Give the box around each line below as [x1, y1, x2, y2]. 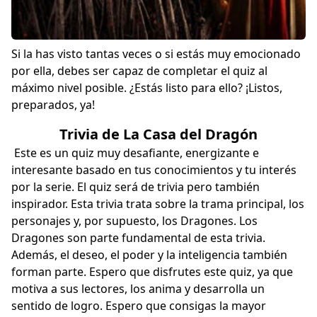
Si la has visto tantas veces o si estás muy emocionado [11, 46, 301, 62]
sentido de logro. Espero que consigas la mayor [11, 298, 266, 314]
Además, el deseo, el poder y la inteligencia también [11, 247, 287, 263]
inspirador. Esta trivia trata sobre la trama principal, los [11, 196, 304, 212]
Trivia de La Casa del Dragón [59, 125, 258, 144]
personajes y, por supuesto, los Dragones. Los [11, 213, 258, 229]
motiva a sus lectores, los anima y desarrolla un [11, 281, 265, 297]
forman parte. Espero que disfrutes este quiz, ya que [11, 264, 293, 280]
